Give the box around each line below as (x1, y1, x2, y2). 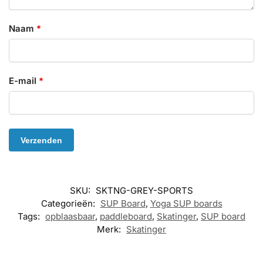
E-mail (9, 75, 39, 86)
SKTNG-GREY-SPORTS (96, 185, 193, 197)
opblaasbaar (45, 211, 95, 222)
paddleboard (100, 211, 152, 222)
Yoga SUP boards (150, 198, 222, 210)
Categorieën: (41, 198, 97, 210)
